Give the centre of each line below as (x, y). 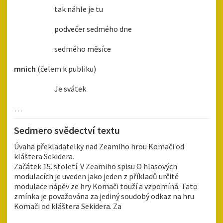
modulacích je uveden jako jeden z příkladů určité (96, 176)
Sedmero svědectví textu (67, 130)
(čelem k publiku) (66, 69)
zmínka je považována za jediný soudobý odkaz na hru (104, 196)
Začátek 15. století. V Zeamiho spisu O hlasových (96, 167)
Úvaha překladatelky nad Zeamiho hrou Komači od (99, 147)
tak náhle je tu (58, 9)
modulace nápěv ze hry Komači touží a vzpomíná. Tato (106, 186)
